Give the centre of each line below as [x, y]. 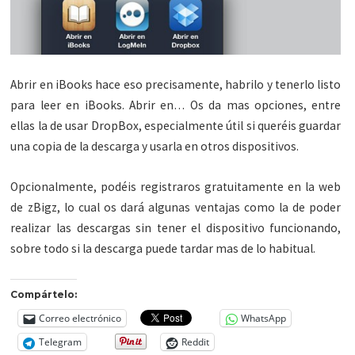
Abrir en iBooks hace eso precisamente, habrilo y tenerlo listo [176, 85]
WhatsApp [264, 319]
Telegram [61, 342]
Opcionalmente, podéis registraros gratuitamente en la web [176, 187]
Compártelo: [44, 295]
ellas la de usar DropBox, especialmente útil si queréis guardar [176, 126]
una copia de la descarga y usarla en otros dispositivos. [155, 147]
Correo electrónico [80, 319]
